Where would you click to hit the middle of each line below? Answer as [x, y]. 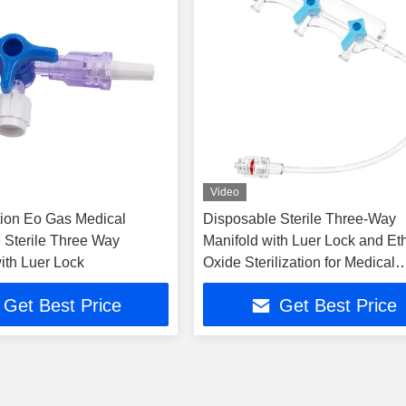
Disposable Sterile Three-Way [300, 219]
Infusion [229, 284]
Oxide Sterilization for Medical [300, 262]
